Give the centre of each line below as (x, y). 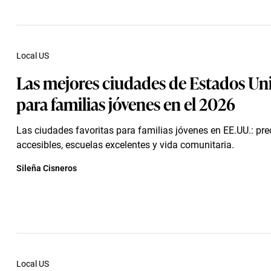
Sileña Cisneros (47, 168)
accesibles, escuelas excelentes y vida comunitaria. (125, 145)
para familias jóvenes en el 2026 (126, 103)
